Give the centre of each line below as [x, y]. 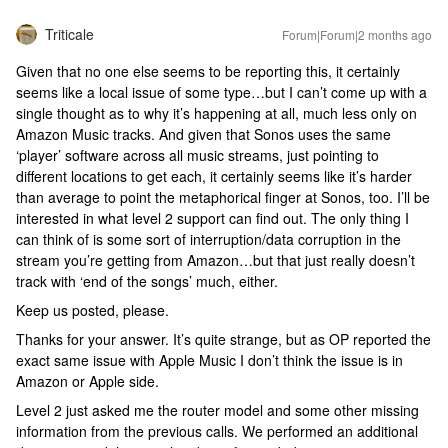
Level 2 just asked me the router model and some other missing [217, 410]
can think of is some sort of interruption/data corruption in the [208, 239]
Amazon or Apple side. [89, 381]
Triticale [69, 34]
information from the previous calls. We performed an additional [217, 431]
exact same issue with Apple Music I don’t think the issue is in [209, 360]
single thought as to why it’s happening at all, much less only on [216, 113]
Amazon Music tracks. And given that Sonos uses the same [203, 134]
